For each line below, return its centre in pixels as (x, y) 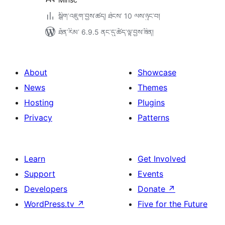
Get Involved (162, 159)
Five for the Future (173, 204)
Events (150, 174)
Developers (46, 189)
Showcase (157, 72)
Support (40, 174)
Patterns (153, 118)
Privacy (38, 118)
